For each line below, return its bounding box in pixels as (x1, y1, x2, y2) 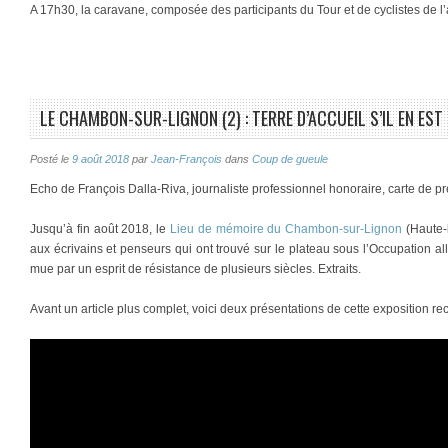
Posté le (30, 153, 72, 165)
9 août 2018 (72, 153, 129, 165)
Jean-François (151, 153, 222, 165)
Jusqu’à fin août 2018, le (30, 222, 170, 236)
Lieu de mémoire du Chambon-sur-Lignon (169, 222, 403, 236)
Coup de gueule (252, 153, 328, 165)
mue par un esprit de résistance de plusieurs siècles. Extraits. (30, 262, 361, 276)
